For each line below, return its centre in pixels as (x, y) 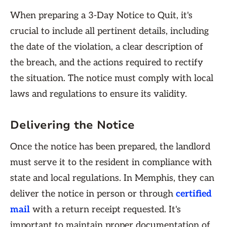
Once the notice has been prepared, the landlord (110, 147)
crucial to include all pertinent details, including (109, 31)
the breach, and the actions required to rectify (107, 63)
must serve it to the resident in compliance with (111, 162)
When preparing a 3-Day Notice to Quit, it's (101, 15)
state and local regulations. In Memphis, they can (112, 178)
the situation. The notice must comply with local (112, 78)
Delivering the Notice (72, 125)
